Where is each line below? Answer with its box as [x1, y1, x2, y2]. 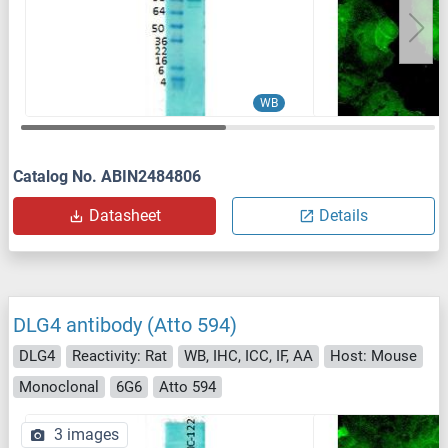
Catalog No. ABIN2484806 [13, 167, 201, 187]
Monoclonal [19, 377, 99, 396]
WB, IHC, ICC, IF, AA [184, 347, 313, 366]
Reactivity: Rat [72, 347, 167, 366]
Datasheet [88, 206, 161, 226]
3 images [54, 425, 119, 445]
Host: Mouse [330, 347, 417, 366]
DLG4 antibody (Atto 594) [13, 313, 237, 338]
